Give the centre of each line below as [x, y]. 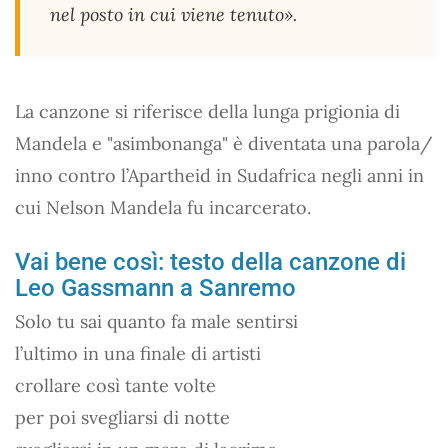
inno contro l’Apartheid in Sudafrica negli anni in [219, 175]
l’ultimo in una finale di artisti [138, 353]
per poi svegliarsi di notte [122, 417]
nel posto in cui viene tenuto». [173, 14]
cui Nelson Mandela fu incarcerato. [163, 207]
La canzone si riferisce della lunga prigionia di [207, 111]
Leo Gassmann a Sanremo [155, 287]
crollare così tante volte [115, 385]
